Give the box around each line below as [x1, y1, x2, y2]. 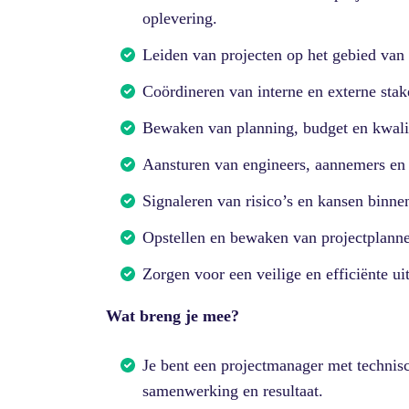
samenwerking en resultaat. [142, 382, 323, 401]
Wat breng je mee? [106, 307, 239, 326]
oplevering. [142, 9, 217, 28]
